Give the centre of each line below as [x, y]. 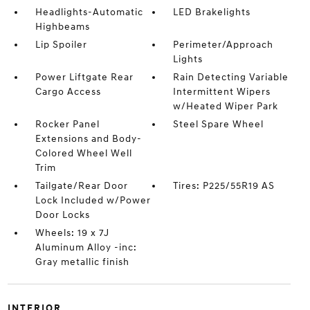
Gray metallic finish [82, 262]
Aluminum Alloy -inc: [86, 248]
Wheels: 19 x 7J [72, 233]
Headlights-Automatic [89, 12]
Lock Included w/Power [93, 201]
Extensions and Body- [88, 139]
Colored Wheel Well [83, 154]
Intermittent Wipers [222, 92]
